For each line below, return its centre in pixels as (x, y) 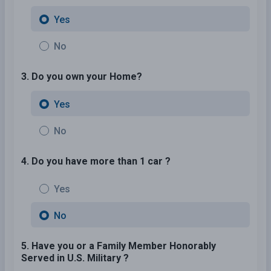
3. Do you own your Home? (82, 76)
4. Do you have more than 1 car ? (96, 161)
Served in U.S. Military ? (75, 258)
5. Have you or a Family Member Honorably (119, 246)
